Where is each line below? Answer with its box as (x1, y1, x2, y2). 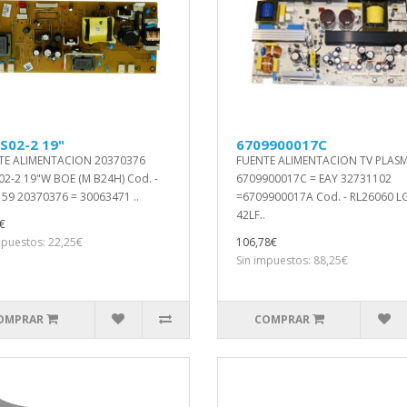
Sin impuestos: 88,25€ (236, 253, 348, 268)
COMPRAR (253, 312, 310, 327)
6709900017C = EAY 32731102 (236, 171, 392, 186)
